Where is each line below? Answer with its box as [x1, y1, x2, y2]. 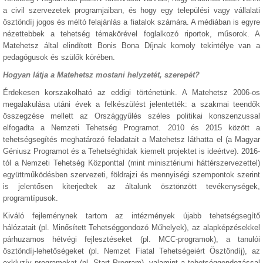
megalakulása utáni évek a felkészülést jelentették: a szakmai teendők [3, 100, 260, 109]
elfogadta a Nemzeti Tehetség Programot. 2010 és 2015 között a [3, 123, 260, 132]
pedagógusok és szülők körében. [3, 53, 115, 62]
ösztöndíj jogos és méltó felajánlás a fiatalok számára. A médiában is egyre [3, 18, 260, 26]
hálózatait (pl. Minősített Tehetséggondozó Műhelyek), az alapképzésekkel [3, 223, 260, 232]
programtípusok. [3, 194, 58, 203]
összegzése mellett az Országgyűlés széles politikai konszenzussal [3, 112, 260, 120]
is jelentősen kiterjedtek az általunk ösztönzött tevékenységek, [3, 182, 260, 191]
